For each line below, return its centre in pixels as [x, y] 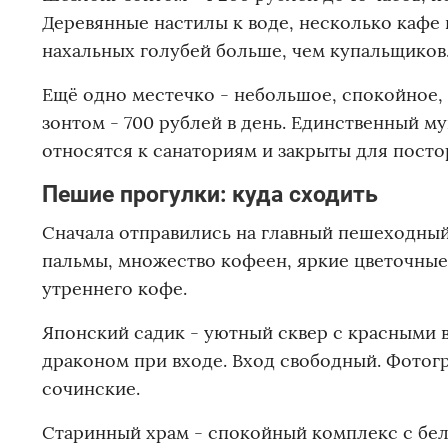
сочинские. [91, 389]
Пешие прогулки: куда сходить [210, 194]
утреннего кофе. [114, 289]
